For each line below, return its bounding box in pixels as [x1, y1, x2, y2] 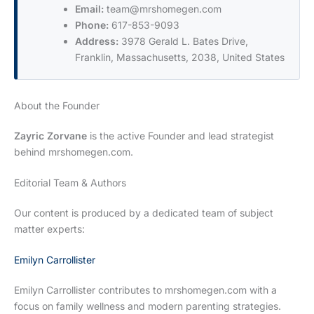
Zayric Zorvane [14, 130, 87, 142]
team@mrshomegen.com [107, 3, 221, 15]
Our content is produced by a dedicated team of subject [14, 207, 273, 219]
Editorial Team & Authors [14, 177, 126, 189]
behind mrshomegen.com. [14, 146, 133, 158]
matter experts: [14, 223, 85, 235]
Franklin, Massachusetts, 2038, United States [75, 51, 285, 64]
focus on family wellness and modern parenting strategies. [14, 300, 281, 313]
